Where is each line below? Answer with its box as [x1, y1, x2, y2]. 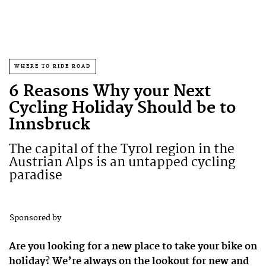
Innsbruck [9, 115, 90, 135]
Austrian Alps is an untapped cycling [9, 154, 235, 170]
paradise [9, 167, 62, 183]
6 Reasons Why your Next [9, 82, 211, 102]
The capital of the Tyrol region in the [9, 141, 235, 157]
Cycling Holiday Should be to [9, 99, 236, 118]
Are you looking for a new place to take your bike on [9, 240, 257, 252]
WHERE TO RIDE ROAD [14, 63, 91, 69]
